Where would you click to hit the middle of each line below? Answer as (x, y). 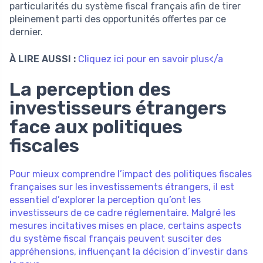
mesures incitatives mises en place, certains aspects (125, 225)
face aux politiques (96, 127)
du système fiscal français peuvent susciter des (115, 238)
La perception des (90, 89)
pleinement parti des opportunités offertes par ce (118, 19)
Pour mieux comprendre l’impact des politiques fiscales (131, 174)
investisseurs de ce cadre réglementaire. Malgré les (122, 213)
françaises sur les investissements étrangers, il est (122, 187)
